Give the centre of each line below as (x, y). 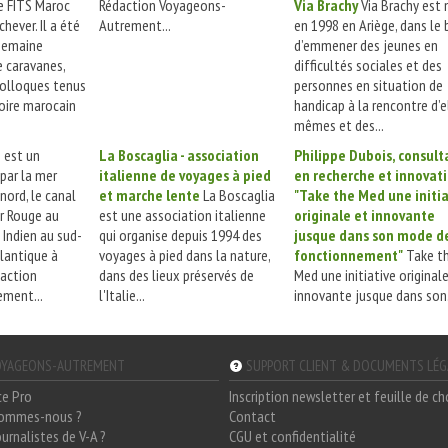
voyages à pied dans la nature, (184, 255)
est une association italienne (182, 215)
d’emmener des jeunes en (366, 45)
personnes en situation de (368, 85)
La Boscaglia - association (179, 155)
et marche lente (149, 195)
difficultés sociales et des (368, 65)
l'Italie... (122, 295)
